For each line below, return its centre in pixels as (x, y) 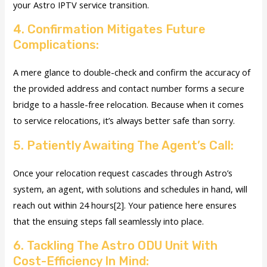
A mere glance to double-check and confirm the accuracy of (132, 72)
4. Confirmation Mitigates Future (110, 30)
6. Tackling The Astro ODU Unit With (116, 246)
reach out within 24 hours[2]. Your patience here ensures (125, 205)
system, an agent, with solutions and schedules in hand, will (131, 189)
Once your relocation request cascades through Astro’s (123, 173)
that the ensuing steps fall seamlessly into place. (109, 221)
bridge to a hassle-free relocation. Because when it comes (129, 105)
